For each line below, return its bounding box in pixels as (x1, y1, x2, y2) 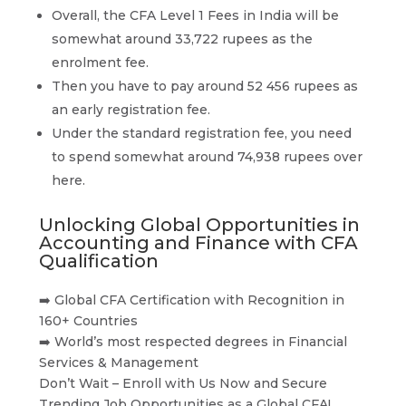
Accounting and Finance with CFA (38, 232, 358, 254)
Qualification (38, 250, 159, 272)
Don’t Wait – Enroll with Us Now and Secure (38, 375, 327, 391)
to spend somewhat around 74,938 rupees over (51, 149, 362, 165)
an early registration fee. (51, 101, 210, 118)
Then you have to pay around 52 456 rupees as (51, 78, 358, 94)
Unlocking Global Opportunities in (38, 214, 360, 236)
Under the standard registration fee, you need (51, 125, 352, 141)
